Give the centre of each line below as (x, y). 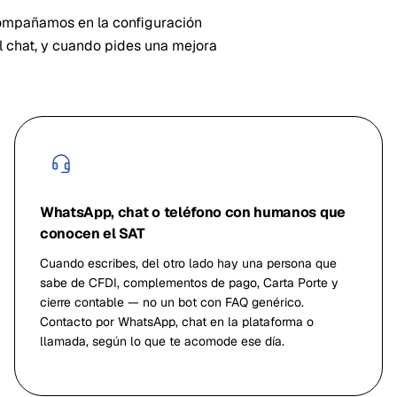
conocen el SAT (93, 234)
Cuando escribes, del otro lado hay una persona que (188, 263)
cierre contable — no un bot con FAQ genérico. (172, 302)
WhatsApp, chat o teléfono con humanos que (193, 212)
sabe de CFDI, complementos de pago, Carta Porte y (189, 283)
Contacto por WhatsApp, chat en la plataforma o (177, 322)
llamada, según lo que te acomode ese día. (162, 341)
